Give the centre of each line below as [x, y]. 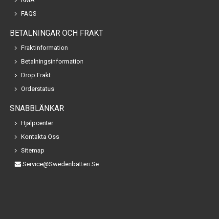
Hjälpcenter [37, 123]
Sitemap [33, 151]
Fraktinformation [44, 48]
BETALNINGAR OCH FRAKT [56, 33]
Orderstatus [38, 89]
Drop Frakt [36, 75]
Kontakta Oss [40, 137]
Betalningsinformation [52, 62]
